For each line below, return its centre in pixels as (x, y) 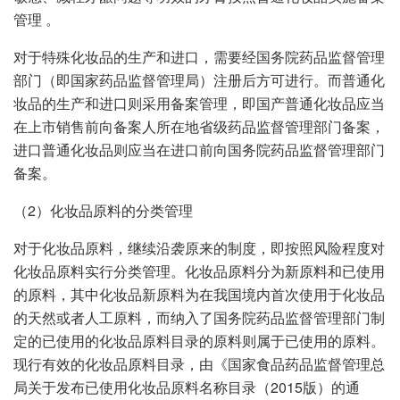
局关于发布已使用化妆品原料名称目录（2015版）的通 (187, 387)
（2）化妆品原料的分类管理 (103, 210)
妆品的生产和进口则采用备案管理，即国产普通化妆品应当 (199, 103)
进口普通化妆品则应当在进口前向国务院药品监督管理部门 (199, 149)
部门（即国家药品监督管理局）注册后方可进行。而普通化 (199, 79)
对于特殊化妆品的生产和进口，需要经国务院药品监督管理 (199, 56)
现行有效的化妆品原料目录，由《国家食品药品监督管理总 (199, 363)
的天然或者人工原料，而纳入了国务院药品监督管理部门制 (199, 317)
